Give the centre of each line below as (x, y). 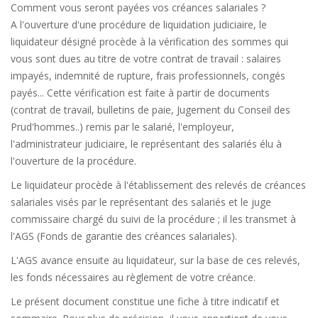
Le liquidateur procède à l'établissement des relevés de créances (158, 185)
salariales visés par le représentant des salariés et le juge (141, 202)
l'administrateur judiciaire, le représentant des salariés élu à (146, 144)
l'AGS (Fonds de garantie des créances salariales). (124, 236)
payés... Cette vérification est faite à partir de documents (140, 93)
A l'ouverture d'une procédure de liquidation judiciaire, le (139, 24)
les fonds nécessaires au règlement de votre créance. (133, 277)
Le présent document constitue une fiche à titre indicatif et (145, 301)
